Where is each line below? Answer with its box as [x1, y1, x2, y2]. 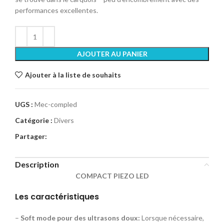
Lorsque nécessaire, [140, 213, 204, 222]
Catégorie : [15, 116, 52, 125]
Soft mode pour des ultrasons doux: [19, 213, 140, 222]
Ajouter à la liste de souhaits [24, 70, 121, 79]
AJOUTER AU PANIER [76, 49, 147, 58]
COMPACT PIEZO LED [75, 171, 149, 180]
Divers [54, 116, 74, 125]
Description [15, 159, 59, 169]
